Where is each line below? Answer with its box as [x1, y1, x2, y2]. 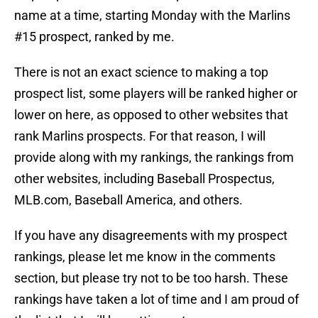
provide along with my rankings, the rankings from [14, 150, 294, 165]
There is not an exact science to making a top [14, 65, 268, 80]
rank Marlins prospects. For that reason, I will [14, 128, 265, 144]
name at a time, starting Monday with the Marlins [14, 8, 290, 23]
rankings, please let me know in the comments [14, 249, 275, 265]
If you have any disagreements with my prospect [14, 228, 287, 243]
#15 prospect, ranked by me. [14, 29, 175, 45]
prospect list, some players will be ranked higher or [14, 86, 297, 102]
